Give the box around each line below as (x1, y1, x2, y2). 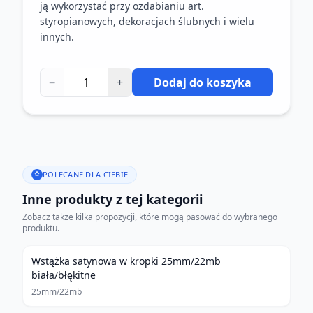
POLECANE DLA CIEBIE (43, 169, 129, 180)
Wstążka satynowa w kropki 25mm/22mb (31, 254, 221, 268)
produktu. (22, 222, 59, 234)
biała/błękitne (31, 268, 96, 282)
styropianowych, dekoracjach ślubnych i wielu (40, 15, 254, 28)
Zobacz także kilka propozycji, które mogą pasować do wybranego (22, 211, 277, 223)
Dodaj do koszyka (154, 75, 252, 90)
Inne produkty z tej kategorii (22, 191, 203, 208)
